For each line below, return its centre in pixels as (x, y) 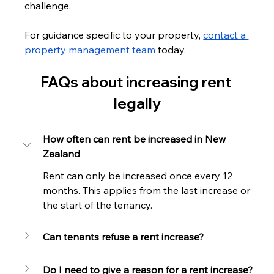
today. (171, 49)
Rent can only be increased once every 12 (139, 175)
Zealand (62, 153)
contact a (226, 35)
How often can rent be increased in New (136, 139)
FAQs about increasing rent (137, 82)
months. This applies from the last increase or (148, 190)
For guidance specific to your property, (114, 35)
